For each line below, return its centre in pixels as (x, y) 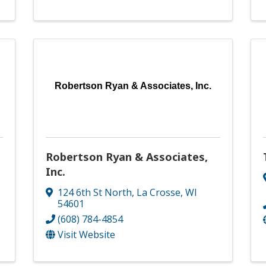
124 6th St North (94, 193)
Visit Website (86, 235)
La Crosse (158, 193)
